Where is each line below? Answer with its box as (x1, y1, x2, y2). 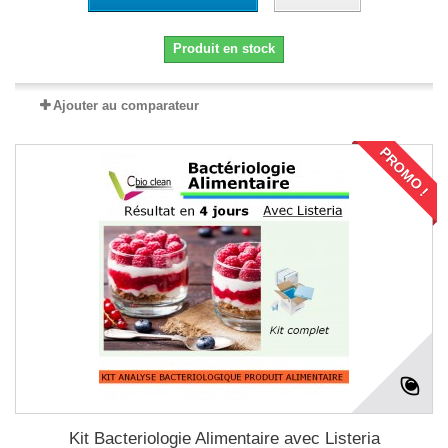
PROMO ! (376, 144, 432, 200)
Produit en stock (173, 41, 275, 57)
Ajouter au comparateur (53, 98, 199, 114)
